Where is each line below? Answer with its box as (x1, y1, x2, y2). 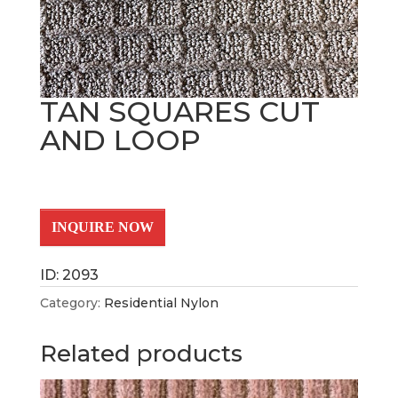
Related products (39, 339, 243, 369)
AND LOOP (39, 123, 201, 158)
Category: (39, 295, 104, 312)
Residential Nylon (103, 295, 219, 312)
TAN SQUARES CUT (39, 94, 320, 130)
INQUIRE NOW (51, 219, 154, 235)
